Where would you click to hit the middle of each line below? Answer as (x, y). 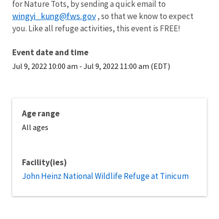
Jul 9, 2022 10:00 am (45, 66)
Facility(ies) (44, 162)
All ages (35, 127)
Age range (41, 113)
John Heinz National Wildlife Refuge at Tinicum (105, 176)
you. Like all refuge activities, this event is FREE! (96, 28)
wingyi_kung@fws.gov (54, 16)
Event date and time (50, 52)
